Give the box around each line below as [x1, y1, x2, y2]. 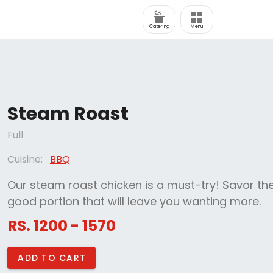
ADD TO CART [18, 251, 86, 264]
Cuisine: [7, 152, 43, 166]
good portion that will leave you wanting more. [7, 194, 261, 209]
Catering [149, 23, 169, 30]
